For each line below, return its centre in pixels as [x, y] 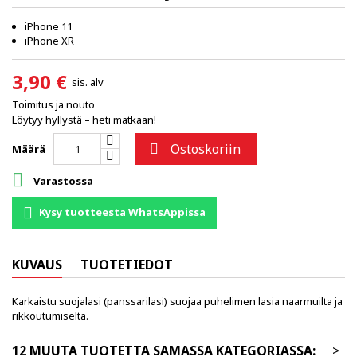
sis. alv [88, 82]
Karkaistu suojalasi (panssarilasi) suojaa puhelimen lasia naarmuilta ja [177, 301]
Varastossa [62, 181]
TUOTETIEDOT [127, 264]
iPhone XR [49, 40]
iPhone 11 [49, 26]
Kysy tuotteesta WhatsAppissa [122, 212]
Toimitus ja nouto [53, 104]
